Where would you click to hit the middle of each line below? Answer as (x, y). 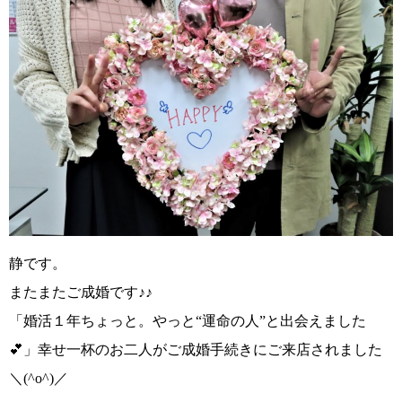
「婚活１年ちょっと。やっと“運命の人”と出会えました (188, 320)
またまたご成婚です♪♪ (81, 292)
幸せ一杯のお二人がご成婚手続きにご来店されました (210, 349)
